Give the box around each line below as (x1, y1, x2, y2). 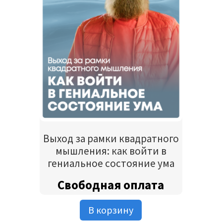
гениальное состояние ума (47, 157, 174, 170)
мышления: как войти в (55, 144, 166, 158)
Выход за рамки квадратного (43, 132, 179, 146)
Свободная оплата (57, 176, 165, 193)
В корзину (88, 203, 134, 216)
